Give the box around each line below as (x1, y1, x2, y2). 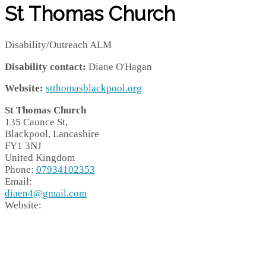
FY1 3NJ (5, 140, 42, 152)
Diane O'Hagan (88, 61, 152, 72)
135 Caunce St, (5, 116, 68, 128)
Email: (5, 176, 32, 188)
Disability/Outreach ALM (5, 39, 112, 50)
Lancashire (53, 128, 99, 140)
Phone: (5, 164, 36, 176)
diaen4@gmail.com (5, 188, 87, 199)
